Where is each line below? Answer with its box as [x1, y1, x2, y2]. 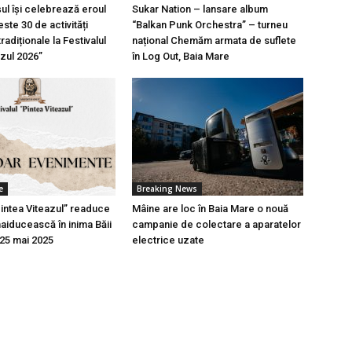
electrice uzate [132, 234, 204, 247]
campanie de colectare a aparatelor [132, 218, 301, 231]
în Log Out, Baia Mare [132, 50, 229, 63]
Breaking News [137, 183, 197, 195]
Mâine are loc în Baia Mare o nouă [132, 203, 288, 215]
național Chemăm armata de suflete [132, 35, 296, 47]
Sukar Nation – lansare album [132, 3, 268, 16]
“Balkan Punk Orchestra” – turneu [132, 19, 288, 31]
